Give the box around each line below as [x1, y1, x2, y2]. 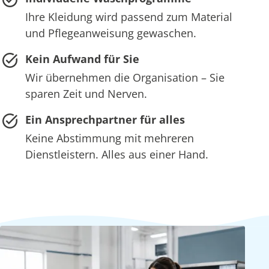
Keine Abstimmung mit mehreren [25, 130, 194, 145]
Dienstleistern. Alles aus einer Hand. [25, 147, 208, 162]
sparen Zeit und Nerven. [25, 86, 147, 101]
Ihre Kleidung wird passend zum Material [25, 9, 232, 24]
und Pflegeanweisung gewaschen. [25, 25, 196, 40]
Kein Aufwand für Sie [25, 51, 139, 66]
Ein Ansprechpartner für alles [25, 112, 185, 127]
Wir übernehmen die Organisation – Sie [25, 70, 225, 85]
